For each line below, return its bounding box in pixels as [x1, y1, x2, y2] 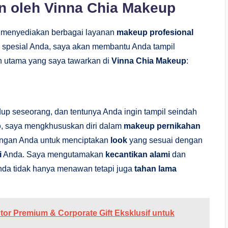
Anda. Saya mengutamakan [2, 150, 105, 159]
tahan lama [134, 164, 177, 173]
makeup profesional [117, 27, 193, 37]
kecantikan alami [105, 150, 170, 159]
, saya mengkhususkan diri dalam [1, 121, 124, 130]
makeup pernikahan [124, 121, 201, 130]
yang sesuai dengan [127, 135, 203, 145]
